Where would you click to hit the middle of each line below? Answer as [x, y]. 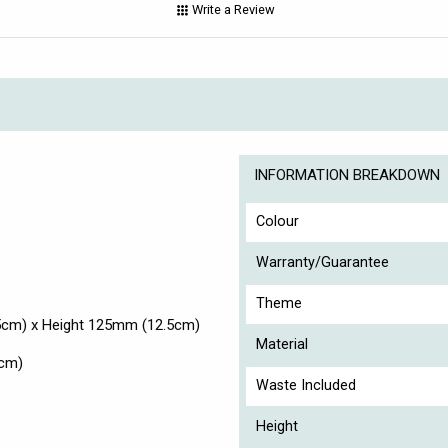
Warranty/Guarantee [322, 262]
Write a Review [233, 10]
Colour [277, 221]
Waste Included [306, 385]
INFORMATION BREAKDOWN [347, 174]
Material [282, 344]
